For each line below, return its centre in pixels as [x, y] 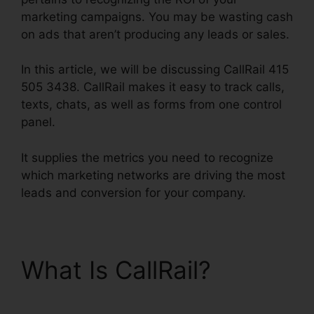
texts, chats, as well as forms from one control [151, 104]
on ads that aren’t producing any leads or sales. [155, 34]
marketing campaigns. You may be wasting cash [157, 16]
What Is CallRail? [116, 269]
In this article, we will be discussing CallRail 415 [155, 69]
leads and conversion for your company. [134, 192]
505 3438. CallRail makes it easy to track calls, [153, 87]
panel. [38, 122]
